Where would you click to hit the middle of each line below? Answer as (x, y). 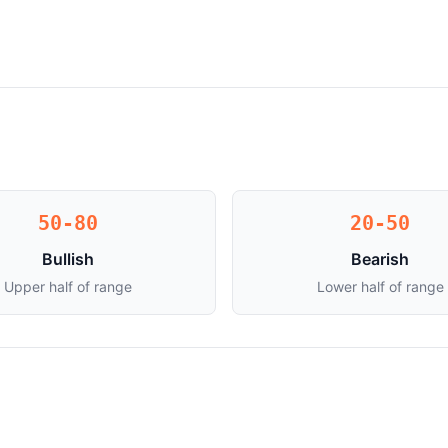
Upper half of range (68, 286)
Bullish (68, 259)
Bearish (380, 259)
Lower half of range (380, 286)
